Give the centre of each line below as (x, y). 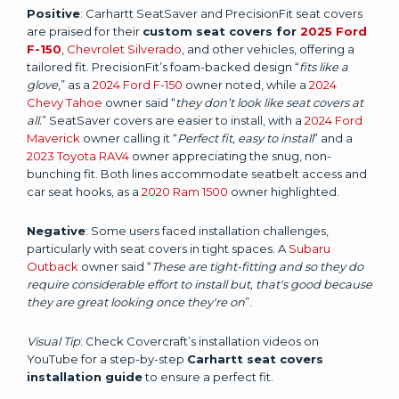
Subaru (309, 248)
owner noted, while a (246, 84)
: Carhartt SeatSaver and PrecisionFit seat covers (221, 13)
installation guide (85, 376)
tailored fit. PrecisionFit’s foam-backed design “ (163, 66)
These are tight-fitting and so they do (257, 266)
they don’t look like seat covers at (269, 102)
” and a (333, 138)
